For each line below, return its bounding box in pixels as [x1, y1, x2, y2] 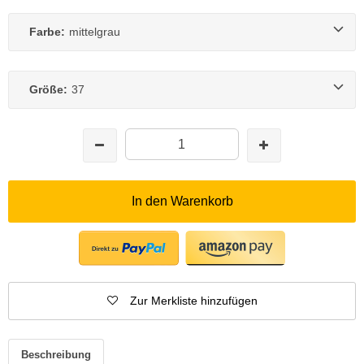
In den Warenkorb [131, 193, 233, 208]
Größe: [29, 82, 67, 96]
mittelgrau [69, 24, 120, 38]
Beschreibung [21, 348, 91, 361]
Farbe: [29, 24, 65, 38]
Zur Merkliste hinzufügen [129, 293, 258, 307]
